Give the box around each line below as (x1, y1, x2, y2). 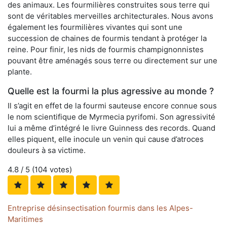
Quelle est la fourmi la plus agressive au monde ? (8, 86, 214, 97)
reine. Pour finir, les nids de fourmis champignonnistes (8, 45, 204, 55)
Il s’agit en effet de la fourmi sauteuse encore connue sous (8, 101, 217, 111)
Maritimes (8, 214, 43, 224)
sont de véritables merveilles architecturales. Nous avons (8, 11, 213, 21)
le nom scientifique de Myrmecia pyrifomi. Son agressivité (8, 112, 215, 122)
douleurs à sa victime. (8, 145, 86, 156)
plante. (8, 67, 32, 77)
